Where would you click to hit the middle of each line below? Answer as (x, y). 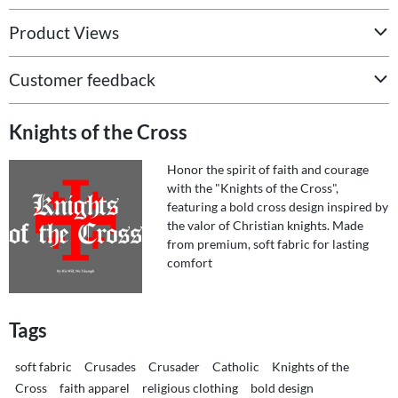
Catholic (236, 366)
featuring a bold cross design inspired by (278, 207)
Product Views (64, 33)
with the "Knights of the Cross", (253, 188)
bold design (282, 387)
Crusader (174, 366)
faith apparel (95, 387)
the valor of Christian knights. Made (265, 226)
